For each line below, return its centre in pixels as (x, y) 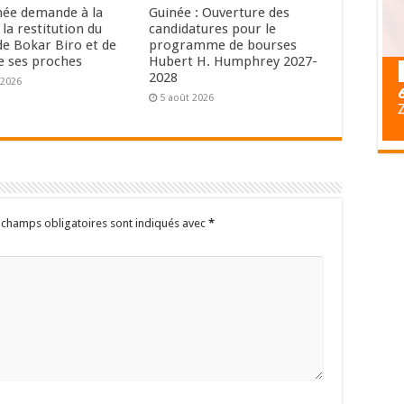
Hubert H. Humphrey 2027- (233, 62)
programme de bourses (222, 46)
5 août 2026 (186, 98)
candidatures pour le (212, 29)
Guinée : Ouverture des (219, 13)
